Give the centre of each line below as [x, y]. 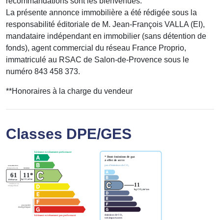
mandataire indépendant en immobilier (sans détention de [106, 36]
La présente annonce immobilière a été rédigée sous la [101, 13]
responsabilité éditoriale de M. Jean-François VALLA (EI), [105, 25]
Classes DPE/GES [69, 134]
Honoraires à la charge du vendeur [72, 91]
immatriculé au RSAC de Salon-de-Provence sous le [97, 60]
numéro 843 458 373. [43, 72]
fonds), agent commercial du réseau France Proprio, [96, 48]
